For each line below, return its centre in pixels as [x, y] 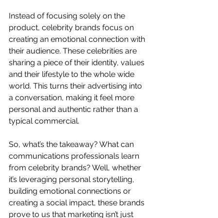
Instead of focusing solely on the [68, 16]
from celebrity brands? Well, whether [76, 167]
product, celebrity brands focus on [72, 27]
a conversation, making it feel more [73, 97]
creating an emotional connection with [78, 39]
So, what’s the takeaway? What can [72, 144]
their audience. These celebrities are [74, 51]
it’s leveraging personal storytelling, [73, 179]
